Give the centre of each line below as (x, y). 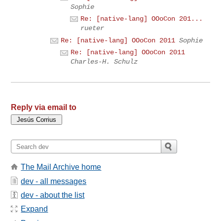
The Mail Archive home (61, 167)
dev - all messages (54, 181)
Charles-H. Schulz (104, 62)
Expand (35, 209)
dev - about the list (53, 195)
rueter (92, 28)
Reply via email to (44, 108)
